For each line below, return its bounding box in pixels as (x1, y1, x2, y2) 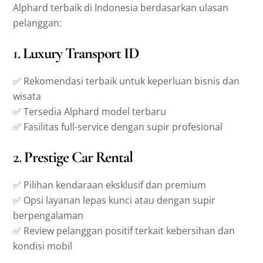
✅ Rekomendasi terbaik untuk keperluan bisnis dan (13, 74, 240, 87)
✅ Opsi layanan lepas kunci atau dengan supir (13, 193, 216, 207)
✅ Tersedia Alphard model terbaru (13, 104, 167, 118)
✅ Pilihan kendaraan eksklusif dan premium (13, 178, 207, 191)
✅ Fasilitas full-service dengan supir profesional (13, 120, 223, 133)
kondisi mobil (13, 239, 73, 252)
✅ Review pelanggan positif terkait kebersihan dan (13, 224, 235, 237)
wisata (13, 89, 42, 103)
